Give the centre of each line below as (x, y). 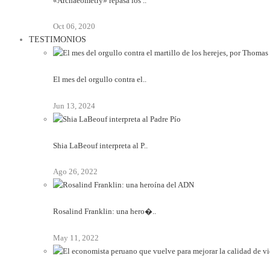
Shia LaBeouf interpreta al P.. (100, 145)
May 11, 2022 (76, 237)
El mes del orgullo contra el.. (100, 80)
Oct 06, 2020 (74, 27)
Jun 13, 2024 (74, 105)
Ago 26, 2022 (75, 172)
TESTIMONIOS (58, 40)
